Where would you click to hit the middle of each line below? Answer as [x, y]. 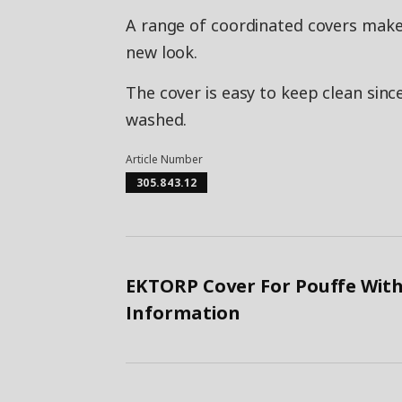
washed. [157, 120]
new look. [162, 52]
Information [183, 313]
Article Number [164, 160]
